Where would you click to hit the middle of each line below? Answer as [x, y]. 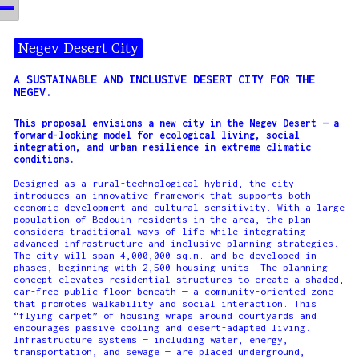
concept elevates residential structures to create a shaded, [179, 279]
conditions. [44, 159]
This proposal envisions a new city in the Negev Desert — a [176, 123]
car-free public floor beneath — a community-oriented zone [173, 291]
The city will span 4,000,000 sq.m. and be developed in [165, 255]
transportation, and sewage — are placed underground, [159, 351]
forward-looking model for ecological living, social [156, 135]
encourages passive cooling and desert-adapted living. [162, 327]
